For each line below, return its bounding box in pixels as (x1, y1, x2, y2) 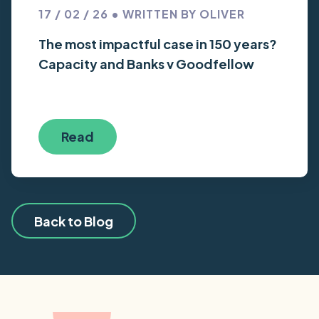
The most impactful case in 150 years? (38, 35, 277, 52)
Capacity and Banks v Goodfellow (38, 55, 254, 72)
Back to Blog (34, 212, 113, 229)
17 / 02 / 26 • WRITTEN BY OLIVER (38, 6, 245, 21)
